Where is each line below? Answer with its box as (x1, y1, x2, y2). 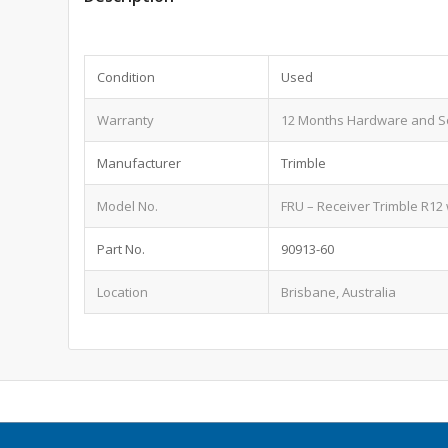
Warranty (97, 110, 155, 129)
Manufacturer (97, 153, 182, 172)
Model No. (97, 196, 159, 215)
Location (97, 282, 149, 301)
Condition (97, 67, 156, 86)
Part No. (97, 239, 146, 258)
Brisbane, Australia (281, 282, 397, 301)
